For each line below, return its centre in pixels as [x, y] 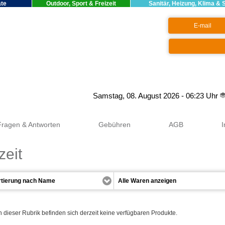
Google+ [79, 96]
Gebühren [115, 125]
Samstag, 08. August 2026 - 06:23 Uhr [156, 96]
